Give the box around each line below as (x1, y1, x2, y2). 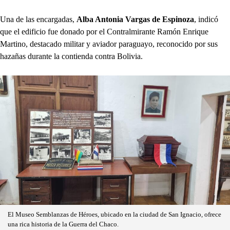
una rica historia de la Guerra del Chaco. (8, 221, 119, 228)
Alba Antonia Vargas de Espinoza (76, 15, 194, 24)
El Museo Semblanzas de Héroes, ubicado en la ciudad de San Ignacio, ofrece (8, 211, 221, 219)
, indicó (194, 15, 218, 24)
